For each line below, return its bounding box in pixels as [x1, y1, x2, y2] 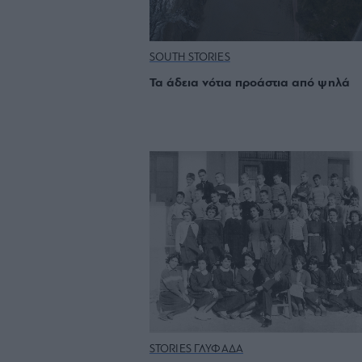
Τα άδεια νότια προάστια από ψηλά [149, 77, 350, 90]
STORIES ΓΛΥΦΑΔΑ [149, 343, 244, 356]
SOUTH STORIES [149, 52, 230, 65]
